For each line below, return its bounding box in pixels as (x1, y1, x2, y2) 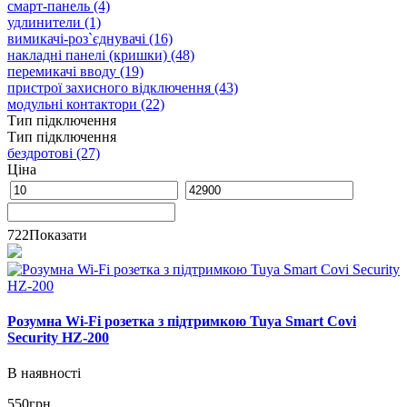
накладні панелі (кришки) (7, 46, 167, 63)
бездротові (7, 144, 73, 161)
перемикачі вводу (7, 63, 116, 79)
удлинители (7, 14, 81, 30)
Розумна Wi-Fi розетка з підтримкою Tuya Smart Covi (7, 313, 356, 329)
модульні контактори (7, 95, 137, 112)
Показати (29, 226, 87, 243)
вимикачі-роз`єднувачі (7, 30, 145, 46)
